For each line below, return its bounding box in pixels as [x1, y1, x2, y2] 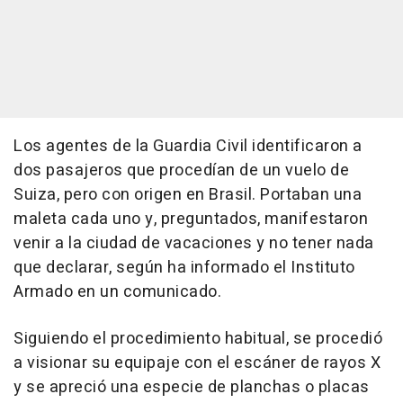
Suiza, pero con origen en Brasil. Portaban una [13, 183, 362, 208]
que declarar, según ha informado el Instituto [13, 255, 355, 281]
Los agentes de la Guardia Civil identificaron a [13, 134, 363, 159]
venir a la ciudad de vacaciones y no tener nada [13, 231, 374, 256]
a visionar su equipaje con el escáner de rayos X [13, 351, 381, 376]
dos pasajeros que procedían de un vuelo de [13, 158, 349, 184]
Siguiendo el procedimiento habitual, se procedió [13, 327, 382, 352]
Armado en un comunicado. [13, 280, 221, 305]
